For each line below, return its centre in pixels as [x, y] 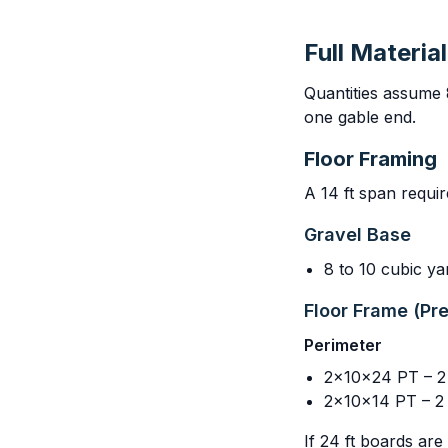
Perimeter [343, 345]
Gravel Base [357, 234]
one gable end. [360, 117]
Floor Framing [370, 159]
